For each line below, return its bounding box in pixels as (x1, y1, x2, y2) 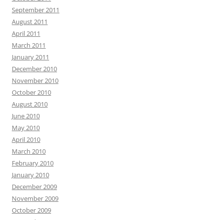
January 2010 (12, 170, 49, 179)
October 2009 (12, 206, 51, 215)
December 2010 (12, 64, 57, 73)
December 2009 (12, 182, 57, 191)
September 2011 (12, 5, 59, 14)
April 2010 (12, 135, 40, 144)
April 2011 (12, 29, 40, 38)
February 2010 (12, 159, 54, 167)
